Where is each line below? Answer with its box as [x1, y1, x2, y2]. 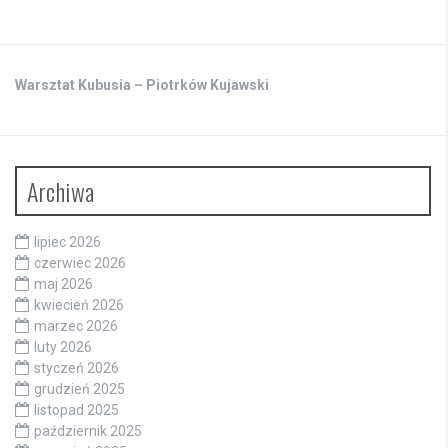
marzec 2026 [34, 318, 118, 335]
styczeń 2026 [34, 360, 119, 377]
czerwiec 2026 [34, 255, 126, 272]
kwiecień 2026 [34, 297, 124, 314]
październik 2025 [34, 423, 142, 440]
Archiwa [27, 173, 95, 210]
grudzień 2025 [34, 381, 125, 398]
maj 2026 [34, 276, 93, 293]
